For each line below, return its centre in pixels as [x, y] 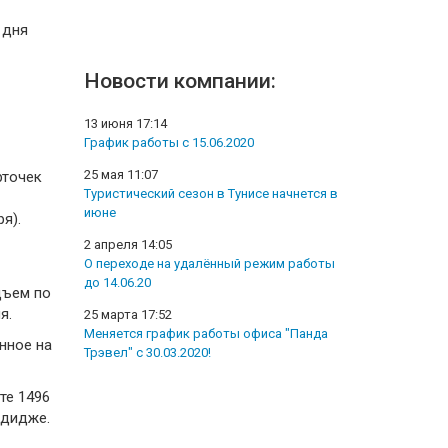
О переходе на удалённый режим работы [209, 264]
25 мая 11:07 [120, 175]
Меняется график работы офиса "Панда [205, 334]
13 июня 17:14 [125, 124]
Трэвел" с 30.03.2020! [147, 353]
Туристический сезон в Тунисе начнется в [210, 194]
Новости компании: [179, 81]
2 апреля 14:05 [127, 245]
